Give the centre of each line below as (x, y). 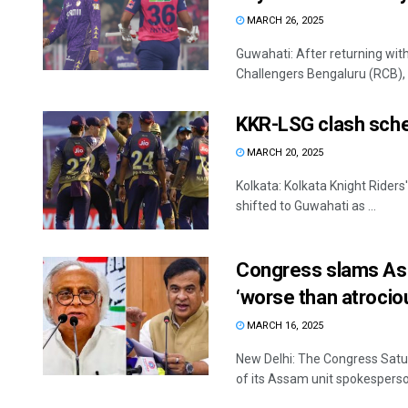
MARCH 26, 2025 (284, 21)
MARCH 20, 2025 (284, 153)
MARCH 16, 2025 (284, 326)
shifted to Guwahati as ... (306, 206)
